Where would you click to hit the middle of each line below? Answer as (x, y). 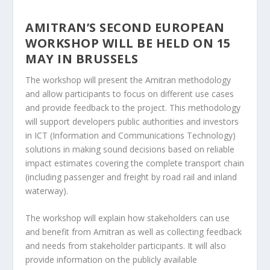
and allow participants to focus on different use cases (130, 94)
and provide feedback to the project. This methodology (133, 108)
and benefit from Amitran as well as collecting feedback (134, 232)
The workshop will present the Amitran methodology (128, 80)
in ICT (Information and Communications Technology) (131, 135)
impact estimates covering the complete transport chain (135, 163)
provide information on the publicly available (111, 260)
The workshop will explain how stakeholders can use (128, 218)
